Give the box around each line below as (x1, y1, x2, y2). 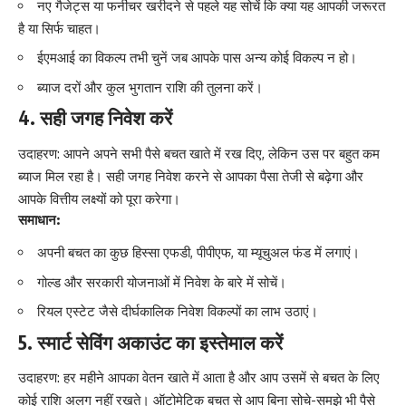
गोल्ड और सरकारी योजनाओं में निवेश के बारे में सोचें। (37, 273, 286, 291)
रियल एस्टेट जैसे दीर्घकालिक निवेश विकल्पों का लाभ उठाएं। (37, 303, 318, 321)
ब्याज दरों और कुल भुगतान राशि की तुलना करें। (37, 78, 263, 96)
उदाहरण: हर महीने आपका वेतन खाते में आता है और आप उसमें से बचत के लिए (18, 369, 380, 387)
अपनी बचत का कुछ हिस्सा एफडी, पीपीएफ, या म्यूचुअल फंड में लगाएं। (37, 244, 360, 262)
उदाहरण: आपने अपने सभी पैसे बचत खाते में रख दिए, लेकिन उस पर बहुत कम (18, 144, 380, 162)
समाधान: (18, 210, 60, 227)
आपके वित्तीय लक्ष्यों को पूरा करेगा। (18, 189, 180, 208)
